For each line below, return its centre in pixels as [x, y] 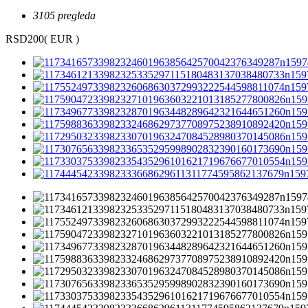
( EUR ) [62, 39]
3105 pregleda [64, 16]
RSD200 [25, 39]
